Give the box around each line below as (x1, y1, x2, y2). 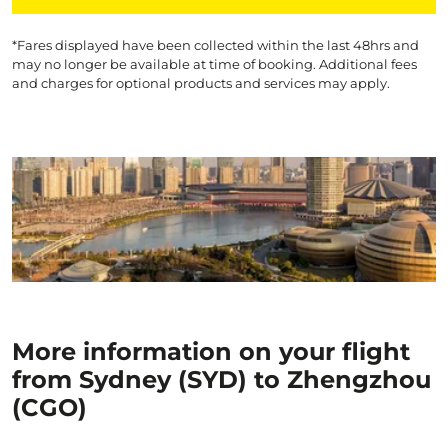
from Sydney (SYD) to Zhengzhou (12, 365, 431, 394)
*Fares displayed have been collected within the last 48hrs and (12, 37, 419, 53)
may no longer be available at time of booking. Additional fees (12, 56, 417, 72)
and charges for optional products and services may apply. (12, 75, 390, 91)
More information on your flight (12, 337, 410, 366)
